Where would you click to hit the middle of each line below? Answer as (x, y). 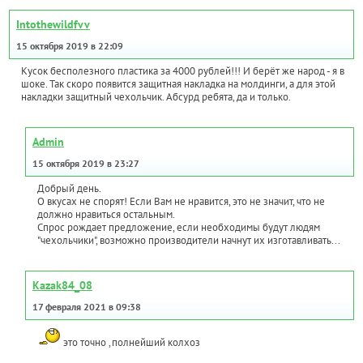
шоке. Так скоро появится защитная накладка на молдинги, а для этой (178, 84)
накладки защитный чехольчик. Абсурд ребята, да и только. (156, 97)
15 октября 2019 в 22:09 (70, 46)
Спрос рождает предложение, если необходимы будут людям (179, 228)
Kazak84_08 (62, 286)
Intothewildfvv (53, 25)
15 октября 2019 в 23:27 (86, 164)
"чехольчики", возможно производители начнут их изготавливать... (189, 241)
